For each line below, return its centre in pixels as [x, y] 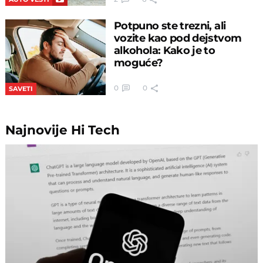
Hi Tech [96, 130]
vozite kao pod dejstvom [178, 38]
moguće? [138, 63]
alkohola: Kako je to [164, 50]
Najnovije [38, 130]
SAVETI [21, 88]
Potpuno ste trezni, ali [170, 26]
